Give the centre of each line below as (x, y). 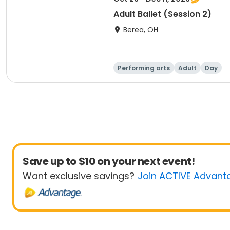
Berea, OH (141, 30)
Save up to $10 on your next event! (109, 161)
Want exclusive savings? (79, 176)
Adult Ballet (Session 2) (162, 14)
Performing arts (144, 68)
